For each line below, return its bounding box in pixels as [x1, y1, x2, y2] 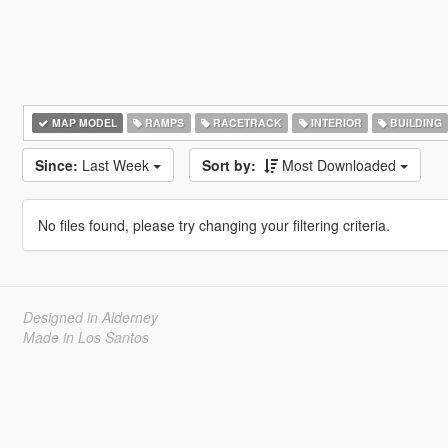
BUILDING [387, 115, 443, 130]
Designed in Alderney [22, 307, 158, 327]
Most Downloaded [281, 155, 400, 175]
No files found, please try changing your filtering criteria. [37, 215, 390, 235]
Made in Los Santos [22, 327, 149, 347]
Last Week [81, 155, 153, 175]
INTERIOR [307, 115, 362, 130]
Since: [34, 155, 78, 175]
